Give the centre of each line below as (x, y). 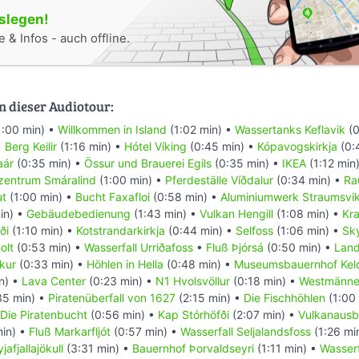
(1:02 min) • (201, 130)
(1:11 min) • (288, 349)
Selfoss (254, 231)
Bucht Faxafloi (113, 197)
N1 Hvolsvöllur (193, 281)
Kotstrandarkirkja (121, 231)
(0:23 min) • (121, 281)
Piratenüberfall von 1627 (112, 298)
